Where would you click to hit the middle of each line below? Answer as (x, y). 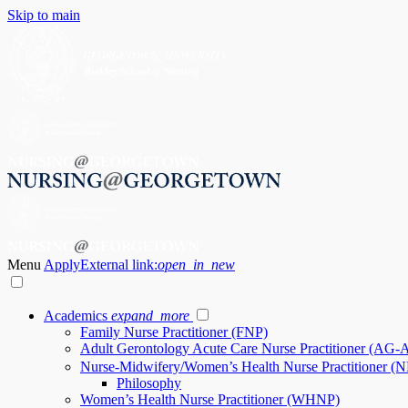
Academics (76, 316)
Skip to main (44, 15)
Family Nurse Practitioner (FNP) (174, 332)
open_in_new (196, 265)
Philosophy (149, 383)
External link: (119, 265)
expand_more (150, 316)
